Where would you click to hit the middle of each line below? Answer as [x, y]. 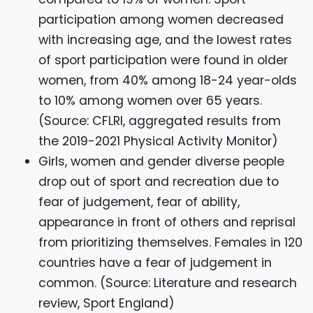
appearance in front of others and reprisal [167, 223]
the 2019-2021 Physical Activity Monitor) [158, 141]
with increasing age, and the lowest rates [165, 40]
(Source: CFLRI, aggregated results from [160, 121]
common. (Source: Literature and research [168, 283]
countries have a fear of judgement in [155, 263]
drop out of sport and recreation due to [159, 182]
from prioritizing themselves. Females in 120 [170, 243]
